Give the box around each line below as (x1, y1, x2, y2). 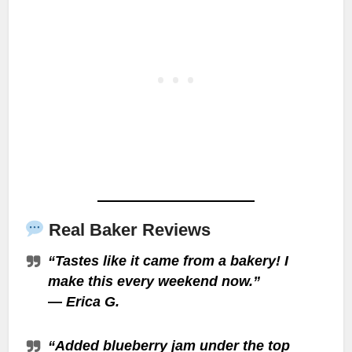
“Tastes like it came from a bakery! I (48, 253, 289, 269)
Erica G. (66, 294, 120, 310)
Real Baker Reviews (44, 220, 211, 240)
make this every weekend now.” (48, 273, 261, 290)
